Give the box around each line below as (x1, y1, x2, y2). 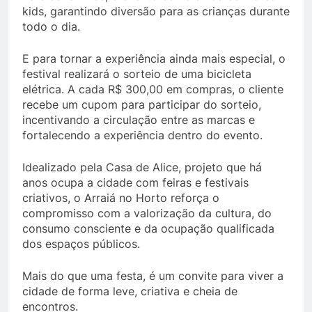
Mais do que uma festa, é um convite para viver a (22, 269, 283, 283)
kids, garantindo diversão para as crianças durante (22, 4, 290, 18)
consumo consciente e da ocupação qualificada (22, 221, 274, 235)
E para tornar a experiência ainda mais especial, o (22, 52, 286, 65)
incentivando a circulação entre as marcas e (22, 113, 255, 127)
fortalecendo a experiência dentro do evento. (22, 128, 263, 142)
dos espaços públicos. (22, 237, 140, 251)
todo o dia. (22, 19, 80, 33)
